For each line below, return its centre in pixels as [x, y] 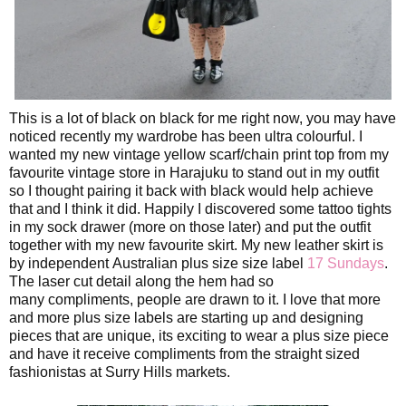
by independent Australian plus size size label [158, 264]
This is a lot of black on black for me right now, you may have [203, 119]
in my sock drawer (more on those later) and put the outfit [190, 227]
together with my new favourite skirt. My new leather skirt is [196, 246]
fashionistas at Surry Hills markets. [120, 372]
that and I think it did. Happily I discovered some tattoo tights [200, 209]
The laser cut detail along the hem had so [141, 282]
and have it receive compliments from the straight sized [184, 354]
